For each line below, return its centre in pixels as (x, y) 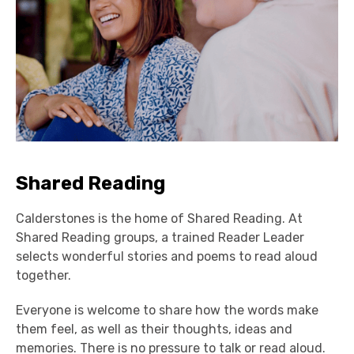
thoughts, (202, 329)
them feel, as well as (78, 329)
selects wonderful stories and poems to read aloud (167, 256)
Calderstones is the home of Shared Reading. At (159, 218)
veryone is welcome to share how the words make (171, 310)
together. (43, 275)
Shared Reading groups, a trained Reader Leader (160, 237)
